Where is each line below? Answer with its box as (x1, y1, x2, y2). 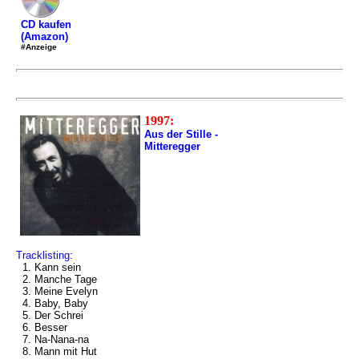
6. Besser (16, 321, 67, 333)
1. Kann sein (16, 261, 81, 273)
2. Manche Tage (16, 273, 97, 285)
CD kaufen (21, 18, 71, 30)
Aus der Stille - (144, 128, 218, 140)
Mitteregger (144, 140, 200, 152)
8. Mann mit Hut (16, 345, 97, 357)
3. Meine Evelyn (16, 285, 98, 297)
